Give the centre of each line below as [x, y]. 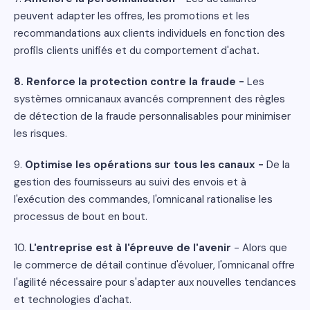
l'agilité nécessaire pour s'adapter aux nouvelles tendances [155, 282]
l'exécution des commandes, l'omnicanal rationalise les [143, 199]
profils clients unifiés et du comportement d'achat [135, 51]
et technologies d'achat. [73, 300]
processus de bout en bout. [81, 217]
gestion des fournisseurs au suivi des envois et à [130, 182]
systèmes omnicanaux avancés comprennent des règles [149, 99]
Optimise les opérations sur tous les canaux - [146, 165]
